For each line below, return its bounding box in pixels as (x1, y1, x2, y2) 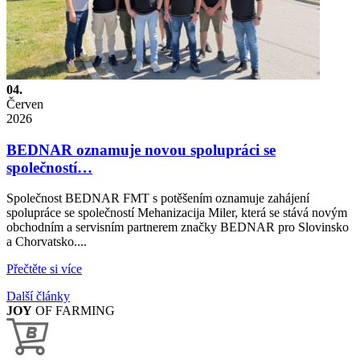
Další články (6, 289, 70, 304)
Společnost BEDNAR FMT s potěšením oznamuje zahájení (6, 191, 309, 206)
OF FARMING (32, 304, 115, 318)
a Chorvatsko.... (6, 235, 87, 249)
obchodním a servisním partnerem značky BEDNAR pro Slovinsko (6, 220, 349, 235)
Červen (6, 96, 43, 111)
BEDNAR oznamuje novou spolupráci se (6, 141, 276, 158)
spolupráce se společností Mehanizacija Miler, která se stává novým (6, 206, 347, 220)
